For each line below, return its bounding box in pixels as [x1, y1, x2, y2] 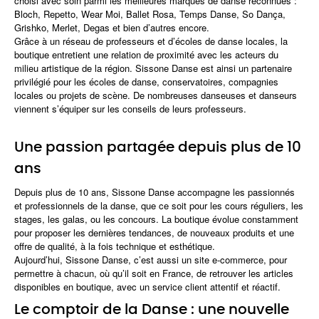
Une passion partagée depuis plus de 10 [14, 140, 301, 155]
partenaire [251, 61, 292, 75]
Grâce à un [14, 34, 63, 48]
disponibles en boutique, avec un [14, 280, 152, 293]
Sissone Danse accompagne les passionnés [112, 185, 295, 199]
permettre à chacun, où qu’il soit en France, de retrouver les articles [14, 266, 293, 280]
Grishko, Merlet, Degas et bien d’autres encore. [14, 21, 209, 34]
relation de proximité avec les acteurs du [111, 48, 278, 61]
